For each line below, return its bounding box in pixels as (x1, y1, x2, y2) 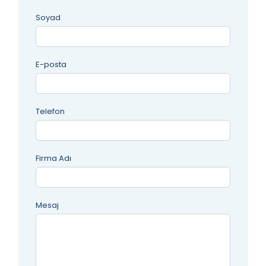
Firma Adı (36, 152, 71, 164)
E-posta (36, 58, 66, 70)
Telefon (36, 105, 65, 117)
